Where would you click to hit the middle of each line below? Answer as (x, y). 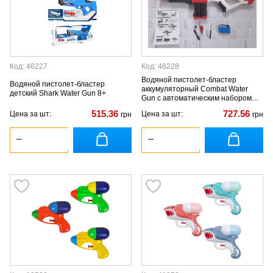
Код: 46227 (29, 66)
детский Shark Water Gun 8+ (58, 93)
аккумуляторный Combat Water (195, 89)
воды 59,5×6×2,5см (174, 107)
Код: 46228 (160, 66)
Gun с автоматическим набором (197, 98)
